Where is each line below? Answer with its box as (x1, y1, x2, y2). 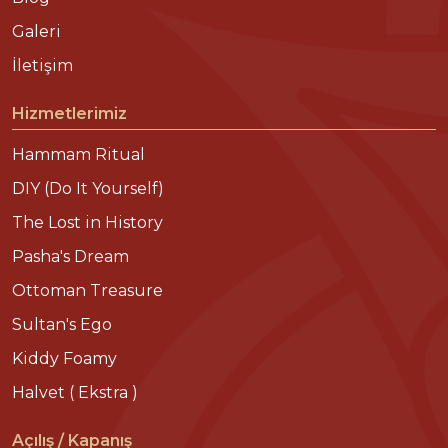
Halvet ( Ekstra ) (12, 382, 138, 402)
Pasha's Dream (12, 246, 129, 266)
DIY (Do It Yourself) (12, 178, 164, 198)
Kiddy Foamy (12, 348, 117, 368)
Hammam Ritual (12, 144, 145, 164)
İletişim (12, 55, 73, 75)
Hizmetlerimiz (12, 103, 127, 123)
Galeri (12, 21, 61, 41)
